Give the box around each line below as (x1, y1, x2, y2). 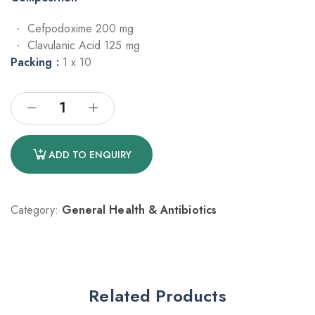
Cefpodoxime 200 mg (27, 20, 134, 37)
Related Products (89, 283, 226, 309)
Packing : (11, 54, 59, 71)
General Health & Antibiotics (61, 202, 217, 219)
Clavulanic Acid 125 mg (27, 37, 140, 54)
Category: (11, 202, 58, 219)
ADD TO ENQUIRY (49, 147, 131, 162)
